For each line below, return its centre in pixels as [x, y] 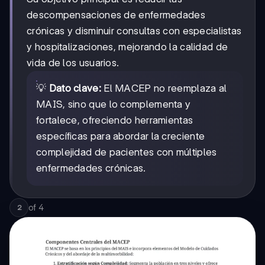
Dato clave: [75, 88]
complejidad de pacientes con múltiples [127, 152]
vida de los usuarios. [73, 63]
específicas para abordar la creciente [121, 136]
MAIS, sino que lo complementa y [114, 104]
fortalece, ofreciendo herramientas [115, 120]
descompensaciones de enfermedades [116, 15]
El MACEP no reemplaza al [164, 88]
